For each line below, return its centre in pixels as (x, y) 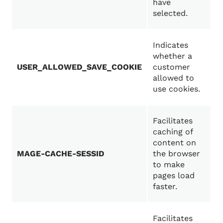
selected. (170, 13)
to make (169, 165)
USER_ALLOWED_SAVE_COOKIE (80, 67)
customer (172, 67)
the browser (177, 154)
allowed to (174, 78)
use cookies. (177, 89)
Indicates (171, 45)
